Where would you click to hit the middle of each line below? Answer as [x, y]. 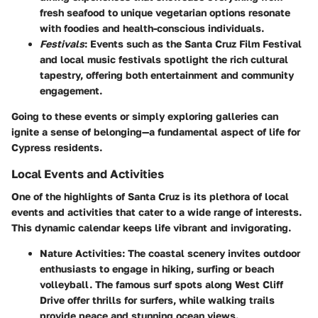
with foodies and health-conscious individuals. [152, 28]
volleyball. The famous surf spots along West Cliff [161, 285]
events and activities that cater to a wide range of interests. [157, 212]
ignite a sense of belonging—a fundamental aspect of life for [156, 132]
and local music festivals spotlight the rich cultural [164, 60]
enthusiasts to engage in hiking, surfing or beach [157, 269]
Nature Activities [81, 253]
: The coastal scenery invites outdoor [211, 253]
